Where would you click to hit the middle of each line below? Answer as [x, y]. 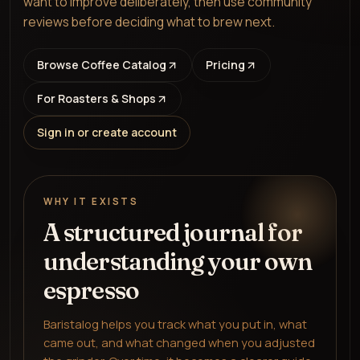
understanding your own [178, 262]
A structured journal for [173, 233]
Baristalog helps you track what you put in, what [175, 324]
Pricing [225, 65]
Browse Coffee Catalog [102, 65]
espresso [91, 290]
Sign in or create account [107, 132]
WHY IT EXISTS [91, 202]
